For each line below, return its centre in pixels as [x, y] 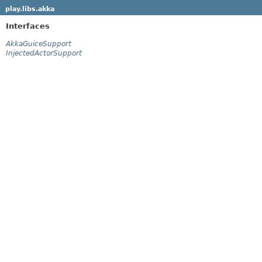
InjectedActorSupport [44, 53]
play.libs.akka [30, 9]
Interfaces [28, 26]
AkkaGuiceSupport [39, 44]
